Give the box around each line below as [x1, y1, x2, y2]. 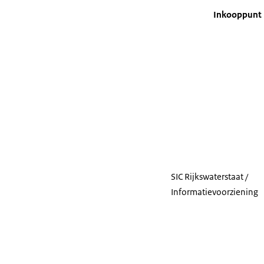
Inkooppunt [213, 9, 262, 20]
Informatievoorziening [171, 186, 258, 197]
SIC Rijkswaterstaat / [171, 171, 248, 182]
